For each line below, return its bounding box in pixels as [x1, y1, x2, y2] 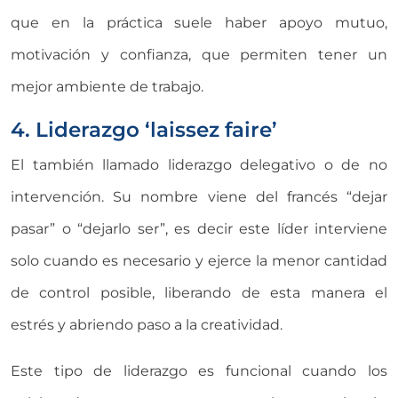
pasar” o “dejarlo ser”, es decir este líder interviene [11, 219, 387, 237]
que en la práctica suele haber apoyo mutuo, [11, 13, 387, 31]
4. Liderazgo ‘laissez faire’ [11, 115, 277, 142]
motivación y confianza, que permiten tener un [11, 45, 387, 63]
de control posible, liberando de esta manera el [11, 283, 387, 301]
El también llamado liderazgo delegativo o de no [11, 155, 387, 173]
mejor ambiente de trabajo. [11, 77, 203, 95]
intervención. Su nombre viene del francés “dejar [11, 187, 387, 205]
